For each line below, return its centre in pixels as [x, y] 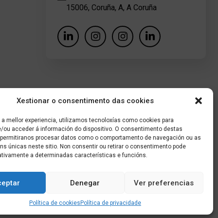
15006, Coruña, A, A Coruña [112, 8]
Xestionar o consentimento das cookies [85, 101]
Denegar [85, 183]
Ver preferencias [164, 183]
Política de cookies [54, 203]
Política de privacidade [110, 203]
